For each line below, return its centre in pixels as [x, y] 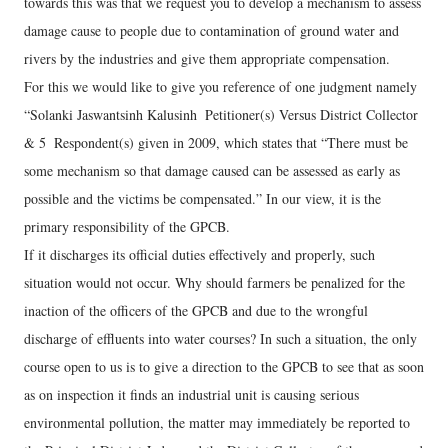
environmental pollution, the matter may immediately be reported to [217, 422]
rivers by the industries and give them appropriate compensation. [207, 58]
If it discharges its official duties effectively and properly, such [199, 254]
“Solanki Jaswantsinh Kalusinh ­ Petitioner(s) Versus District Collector [221, 114]
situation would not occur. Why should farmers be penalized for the [214, 282]
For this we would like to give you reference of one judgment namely [220, 86]
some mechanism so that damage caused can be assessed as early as [212, 170]
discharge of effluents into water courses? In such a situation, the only [220, 338]
